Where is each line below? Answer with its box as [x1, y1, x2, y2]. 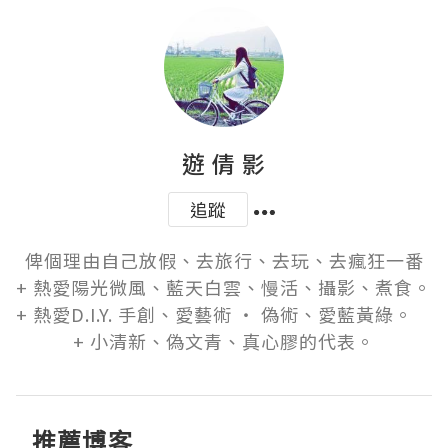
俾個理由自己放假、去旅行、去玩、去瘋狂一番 [24, 247, 424, 273]
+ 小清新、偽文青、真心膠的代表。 [73, 328, 375, 354]
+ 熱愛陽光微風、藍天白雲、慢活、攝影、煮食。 [16, 274, 432, 300]
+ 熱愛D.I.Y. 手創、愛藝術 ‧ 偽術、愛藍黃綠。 [16, 301, 432, 327]
